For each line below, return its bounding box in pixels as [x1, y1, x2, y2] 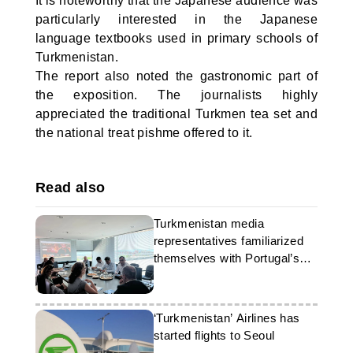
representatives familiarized [153, 234, 303, 247]
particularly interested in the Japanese [35, 13, 318, 26]
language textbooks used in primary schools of [35, 32, 318, 45]
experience [153, 269, 214, 282]
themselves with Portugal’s [153, 251, 300, 265]
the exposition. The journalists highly [35, 88, 318, 102]
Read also [35, 180, 106, 195]
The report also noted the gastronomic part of [35, 69, 318, 83]
